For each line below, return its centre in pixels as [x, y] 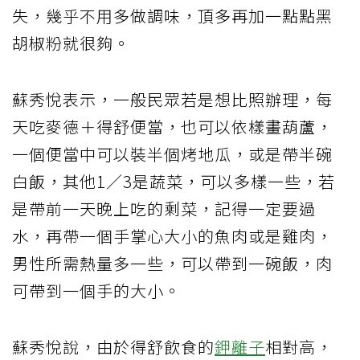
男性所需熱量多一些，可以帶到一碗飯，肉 [172, 264]
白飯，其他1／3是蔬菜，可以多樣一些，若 [174, 182]
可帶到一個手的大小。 [96, 291]
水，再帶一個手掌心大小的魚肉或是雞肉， [172, 236]
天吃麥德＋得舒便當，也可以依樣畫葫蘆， [172, 127]
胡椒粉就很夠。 [71, 43]
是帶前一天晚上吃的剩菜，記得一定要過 [164, 209]
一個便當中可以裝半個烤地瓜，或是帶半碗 [172, 154]
